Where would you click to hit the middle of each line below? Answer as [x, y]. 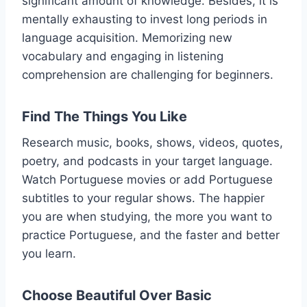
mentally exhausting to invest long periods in [145, 19]
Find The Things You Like [105, 116]
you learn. [51, 253]
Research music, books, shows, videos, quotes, [152, 142]
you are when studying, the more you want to [147, 216]
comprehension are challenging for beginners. [148, 74]
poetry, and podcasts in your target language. [147, 161]
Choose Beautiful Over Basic [117, 295]
